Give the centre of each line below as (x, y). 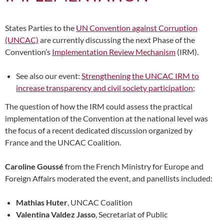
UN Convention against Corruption (137, 28)
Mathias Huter (42, 202)
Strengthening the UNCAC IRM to (140, 76)
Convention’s (28, 52)
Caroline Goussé (34, 166)
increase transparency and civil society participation (105, 88)
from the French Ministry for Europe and (133, 166)
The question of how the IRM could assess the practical (99, 106)
